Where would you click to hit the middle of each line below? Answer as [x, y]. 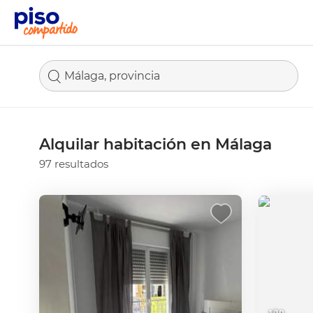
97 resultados [74, 164]
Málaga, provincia [112, 76]
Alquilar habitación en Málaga [155, 144]
